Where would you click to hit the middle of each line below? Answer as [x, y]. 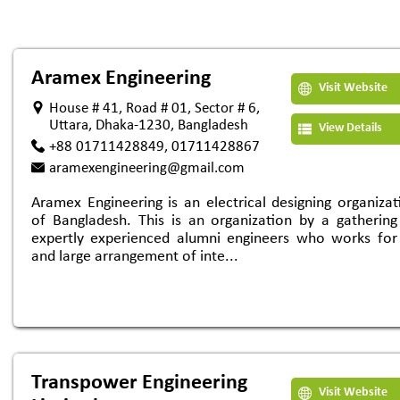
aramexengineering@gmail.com [147, 168]
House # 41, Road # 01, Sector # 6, [154, 108]
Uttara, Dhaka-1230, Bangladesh [149, 125]
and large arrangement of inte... [135, 257]
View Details [349, 128]
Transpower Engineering [139, 383]
